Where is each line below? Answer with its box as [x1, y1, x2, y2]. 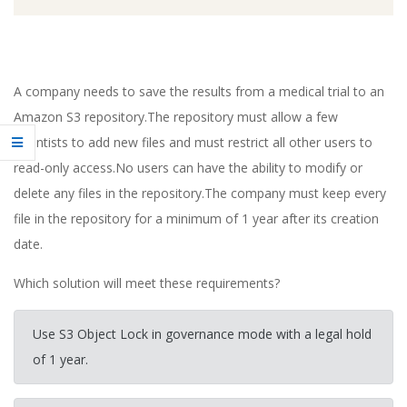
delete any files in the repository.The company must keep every [14, 184, 386, 202]
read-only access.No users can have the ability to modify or [14, 158, 362, 176]
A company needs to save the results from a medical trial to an [14, 82, 384, 100]
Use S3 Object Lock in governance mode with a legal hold [33, 324, 372, 342]
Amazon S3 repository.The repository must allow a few [14, 107, 338, 125]
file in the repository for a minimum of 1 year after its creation [14, 209, 379, 227]
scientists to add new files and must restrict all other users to [14, 133, 372, 151]
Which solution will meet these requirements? [14, 273, 280, 292]
